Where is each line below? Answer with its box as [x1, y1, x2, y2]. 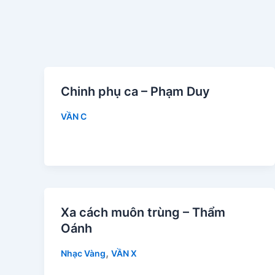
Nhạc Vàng [61, 248, 106, 259]
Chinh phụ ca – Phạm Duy [61, 84, 210, 99]
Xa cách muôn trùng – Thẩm [61, 205, 225, 220]
